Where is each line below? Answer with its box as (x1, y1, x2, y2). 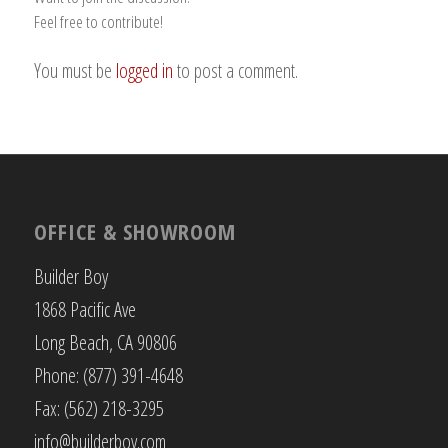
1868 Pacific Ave (33, 295, 136, 323)
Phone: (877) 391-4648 (33, 361, 183, 389)
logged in (115, 56, 173, 84)
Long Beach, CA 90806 (33, 328, 177, 356)
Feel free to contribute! (33, 9, 163, 33)
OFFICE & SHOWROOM (33, 215, 236, 246)
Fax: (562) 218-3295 (33, 394, 164, 422)
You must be (33, 56, 116, 84)
